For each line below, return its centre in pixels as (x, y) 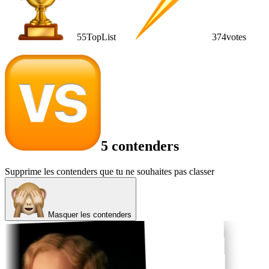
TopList (101, 37)
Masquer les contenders (90, 214)
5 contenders (140, 146)
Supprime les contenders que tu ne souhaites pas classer (110, 171)
